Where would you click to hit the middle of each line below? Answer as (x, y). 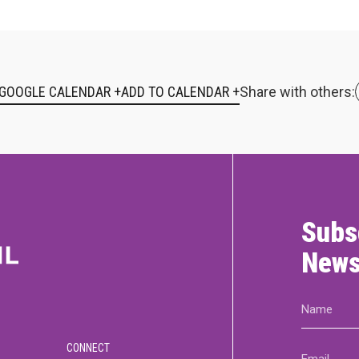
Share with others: (297, 92)
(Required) (327, 322)
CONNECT (88, 347)
